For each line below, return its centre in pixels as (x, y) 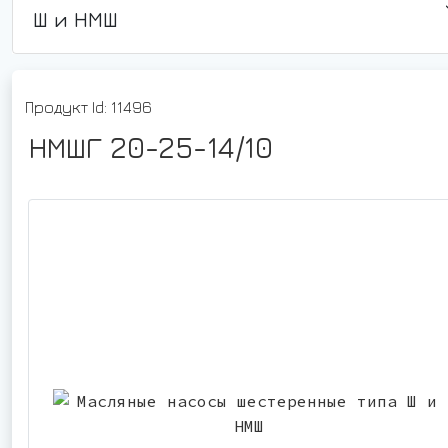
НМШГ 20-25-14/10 (151, 146)
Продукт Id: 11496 (88, 106)
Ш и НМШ (75, 18)
